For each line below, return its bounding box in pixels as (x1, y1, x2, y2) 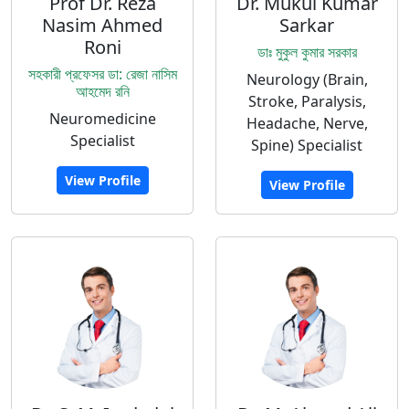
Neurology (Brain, (246, 69, 368, 89)
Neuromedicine (48, 109, 156, 129)
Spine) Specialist (251, 135, 362, 155)
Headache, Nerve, (246, 113, 368, 133)
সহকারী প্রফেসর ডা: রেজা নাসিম (27, 64, 177, 84)
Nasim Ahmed (42, 13, 163, 37)
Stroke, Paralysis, (247, 91, 366, 111)
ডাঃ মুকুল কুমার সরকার (257, 42, 357, 62)
